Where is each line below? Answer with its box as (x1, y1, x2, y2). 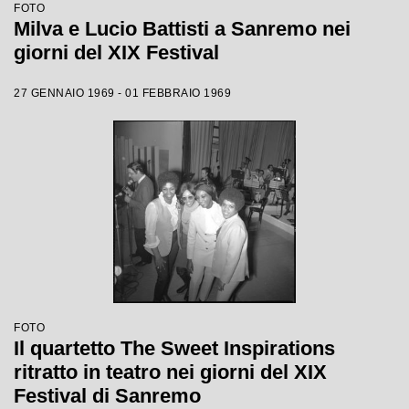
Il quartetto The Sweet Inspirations (14, 337, 335, 360)
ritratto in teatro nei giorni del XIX (14, 361, 327, 383)
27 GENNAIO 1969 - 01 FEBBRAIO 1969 (14, 87, 231, 100)
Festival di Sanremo (14, 384, 201, 407)
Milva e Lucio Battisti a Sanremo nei (14, 17, 351, 40)
